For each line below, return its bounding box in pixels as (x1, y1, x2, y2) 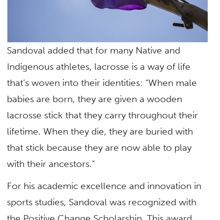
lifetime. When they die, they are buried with (7, 125, 193, 137)
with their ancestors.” (7, 158, 98, 169)
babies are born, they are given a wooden (7, 93, 183, 105)
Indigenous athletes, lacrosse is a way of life (7, 60, 191, 72)
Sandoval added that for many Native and (7, 44, 181, 56)
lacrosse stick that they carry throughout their (7, 109, 198, 121)
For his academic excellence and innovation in (7, 180, 202, 192)
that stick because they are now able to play (7, 141, 192, 153)
